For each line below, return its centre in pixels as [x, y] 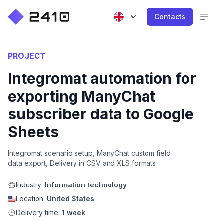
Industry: [30, 185]
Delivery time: [39, 212]
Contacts [170, 17]
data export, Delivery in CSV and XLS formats [82, 163]
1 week [74, 212]
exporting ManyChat [82, 96]
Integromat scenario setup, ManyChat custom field [89, 153]
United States [71, 199]
